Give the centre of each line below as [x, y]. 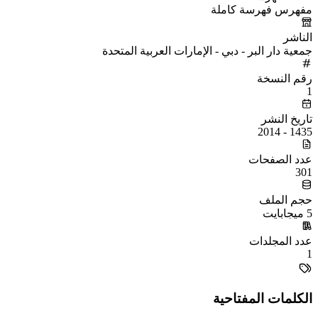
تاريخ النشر [287, 119]
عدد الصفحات [280, 159]
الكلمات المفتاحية [263, 298]
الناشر [298, 37]
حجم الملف [286, 199]
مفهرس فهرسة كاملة [262, 9]
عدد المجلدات [281, 241]
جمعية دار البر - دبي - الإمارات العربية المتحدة [207, 50]
